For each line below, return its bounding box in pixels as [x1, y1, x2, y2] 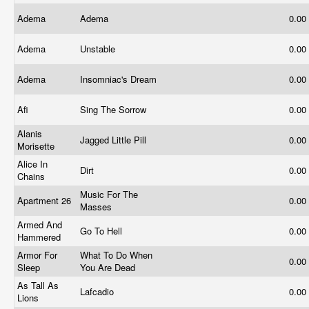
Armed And [17, 218, 62, 231]
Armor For [17, 248, 57, 261]
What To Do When [80, 248, 152, 261]
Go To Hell [80, 224, 125, 237]
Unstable [80, 42, 118, 55]
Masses [80, 200, 114, 213]
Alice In [17, 157, 48, 170]
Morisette [17, 139, 57, 152]
